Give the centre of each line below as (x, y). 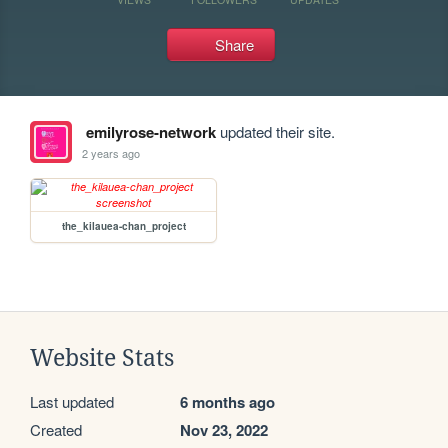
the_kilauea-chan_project (123, 226)
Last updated (72, 401)
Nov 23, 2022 (224, 430)
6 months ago (227, 402)
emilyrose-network (150, 132)
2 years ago (111, 152)
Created (56, 429)
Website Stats (102, 358)
